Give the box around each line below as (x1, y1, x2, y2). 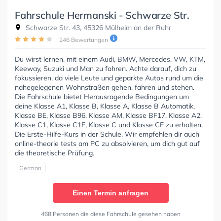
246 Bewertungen (59, 36, 108, 44)
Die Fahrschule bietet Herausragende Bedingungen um (15, 92, 189, 102)
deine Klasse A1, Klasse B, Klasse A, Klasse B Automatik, (15, 102, 195, 111)
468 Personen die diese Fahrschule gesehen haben (40, 210, 181, 218)
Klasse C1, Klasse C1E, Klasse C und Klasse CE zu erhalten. (15, 120, 203, 130)
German (19, 164, 41, 172)
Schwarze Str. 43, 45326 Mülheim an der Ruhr (24, 23, 171, 33)
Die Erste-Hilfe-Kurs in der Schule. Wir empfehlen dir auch (15, 130, 199, 139)
